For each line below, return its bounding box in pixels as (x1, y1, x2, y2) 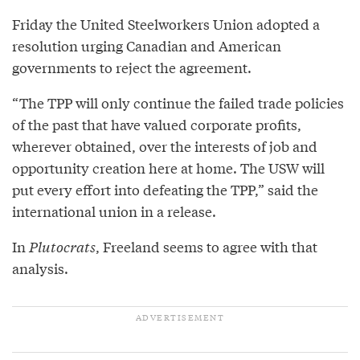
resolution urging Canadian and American (12, 35, 281, 55)
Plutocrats (29, 235, 96, 256)
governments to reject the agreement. (12, 56, 252, 77)
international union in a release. (12, 200, 216, 221)
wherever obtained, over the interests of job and (12, 135, 317, 156)
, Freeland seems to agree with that (96, 235, 317, 256)
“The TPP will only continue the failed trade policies (12, 92, 344, 112)
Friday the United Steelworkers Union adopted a (12, 13, 320, 34)
